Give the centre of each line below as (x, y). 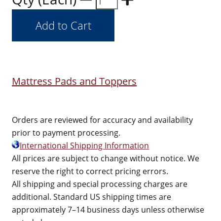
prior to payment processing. (66, 133)
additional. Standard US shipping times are (92, 197)
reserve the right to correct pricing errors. (90, 171)
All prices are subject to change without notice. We (106, 158)
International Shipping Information (84, 146)
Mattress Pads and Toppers (74, 81)
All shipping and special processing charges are (100, 184)
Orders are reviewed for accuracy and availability (102, 120)
